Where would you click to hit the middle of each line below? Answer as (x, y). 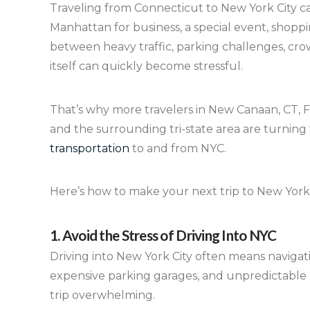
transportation (90, 148)
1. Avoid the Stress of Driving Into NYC (163, 235)
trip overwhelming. (102, 295)
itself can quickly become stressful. (146, 66)
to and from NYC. (178, 148)
